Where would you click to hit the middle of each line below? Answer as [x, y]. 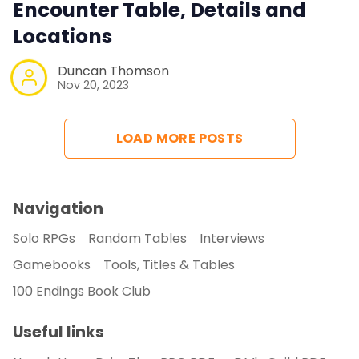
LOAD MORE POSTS [179, 138]
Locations [63, 36]
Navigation [58, 208]
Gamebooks [52, 265]
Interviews [232, 239]
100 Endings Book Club [82, 292]
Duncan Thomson [113, 71]
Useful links [58, 333]
